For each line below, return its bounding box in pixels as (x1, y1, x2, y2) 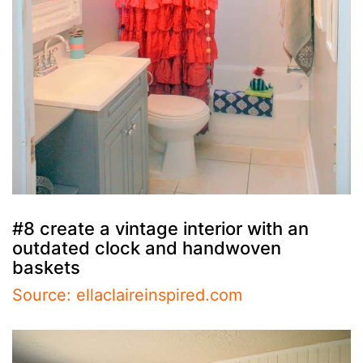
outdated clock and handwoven (12, 237, 281, 258)
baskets (12, 256, 80, 278)
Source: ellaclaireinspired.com (12, 284, 242, 305)
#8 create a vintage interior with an (12, 217, 309, 239)
